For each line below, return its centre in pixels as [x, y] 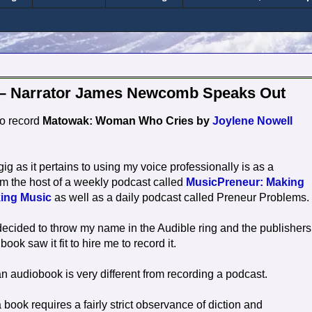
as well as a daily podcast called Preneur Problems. [182, 198]
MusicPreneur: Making [245, 182]
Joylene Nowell [252, 121]
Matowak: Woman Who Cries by [127, 121]
